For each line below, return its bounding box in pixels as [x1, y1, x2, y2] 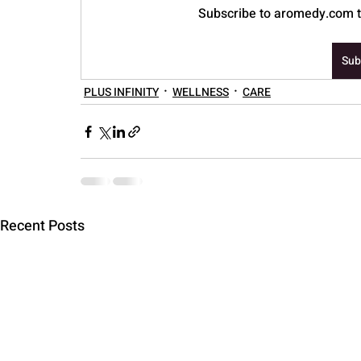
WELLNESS [172, 83, 229, 101]
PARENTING [32, 37, 102, 56]
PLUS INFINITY [84, 83, 159, 101]
